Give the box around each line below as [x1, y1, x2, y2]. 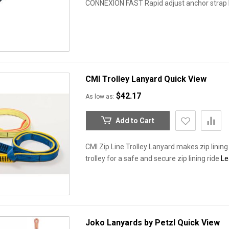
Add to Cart [116, 117, 154, 125]
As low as [85, 93, 113, 100]
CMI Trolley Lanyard [85, 74, 164, 84]
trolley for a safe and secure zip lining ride [85, 154, 221, 163]
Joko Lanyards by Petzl [85, 218, 177, 227]
